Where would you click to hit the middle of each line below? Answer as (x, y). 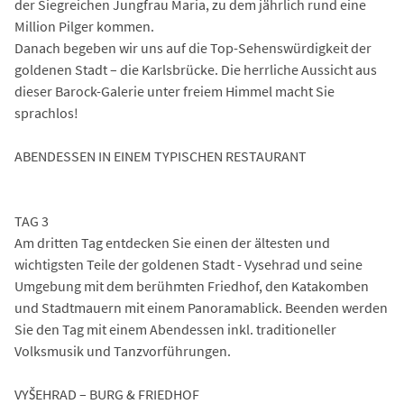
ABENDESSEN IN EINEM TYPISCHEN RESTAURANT (161, 156)
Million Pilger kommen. (84, 27)
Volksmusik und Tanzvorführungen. (123, 351)
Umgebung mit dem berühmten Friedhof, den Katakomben (192, 286)
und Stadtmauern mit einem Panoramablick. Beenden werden (201, 308)
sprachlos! (46, 113)
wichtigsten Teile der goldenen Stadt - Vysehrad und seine (188, 265)
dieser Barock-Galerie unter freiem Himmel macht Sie (174, 92)
